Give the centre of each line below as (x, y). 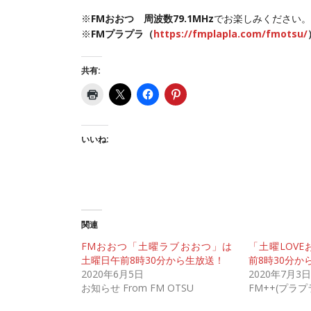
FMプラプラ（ (122, 34)
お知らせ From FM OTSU (137, 288)
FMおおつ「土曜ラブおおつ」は (157, 246)
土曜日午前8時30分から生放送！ (153, 260)
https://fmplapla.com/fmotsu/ (230, 34)
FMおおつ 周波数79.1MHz (152, 19)
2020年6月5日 (112, 274)
